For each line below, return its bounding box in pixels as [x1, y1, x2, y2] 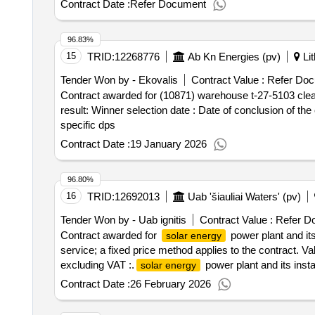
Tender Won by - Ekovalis [60, 74, 178, 86]
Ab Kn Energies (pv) [187, 51, 281, 63]
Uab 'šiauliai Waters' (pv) [187, 191, 301, 202]
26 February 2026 [129, 278, 211, 290]
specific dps [60, 119, 115, 131]
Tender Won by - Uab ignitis [60, 214, 186, 226]
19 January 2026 [129, 138, 207, 150]
